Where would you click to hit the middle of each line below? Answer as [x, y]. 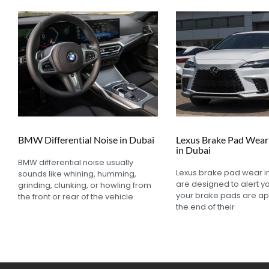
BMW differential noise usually [76, 162]
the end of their [205, 207]
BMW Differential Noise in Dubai [86, 139]
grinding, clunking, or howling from [85, 185]
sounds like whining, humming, [77, 174]
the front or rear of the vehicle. [77, 196]
